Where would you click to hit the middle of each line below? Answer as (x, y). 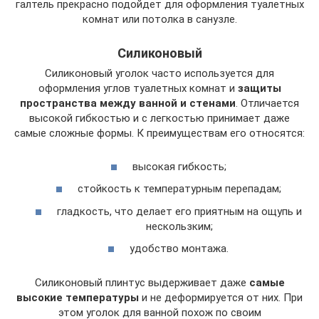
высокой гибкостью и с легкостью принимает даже (159, 118)
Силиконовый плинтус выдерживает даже (142, 283)
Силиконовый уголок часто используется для (159, 73)
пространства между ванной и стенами (128, 103)
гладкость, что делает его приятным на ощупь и (179, 211)
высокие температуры (78, 298)
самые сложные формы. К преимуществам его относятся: (159, 133)
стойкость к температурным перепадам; (179, 189)
